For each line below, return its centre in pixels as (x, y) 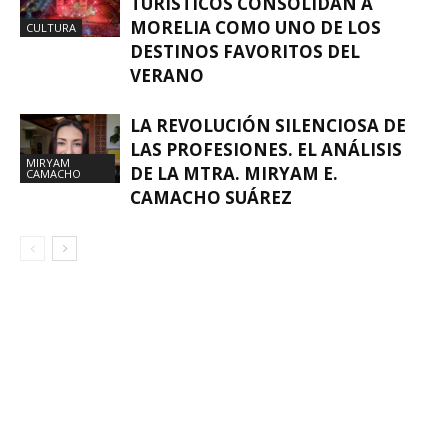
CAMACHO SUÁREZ (211, 197)
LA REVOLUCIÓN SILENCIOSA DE (268, 125)
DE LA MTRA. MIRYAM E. (234, 173)
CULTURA (51, 27)
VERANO (167, 75)
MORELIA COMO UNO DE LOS (255, 27)
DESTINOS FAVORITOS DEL (245, 51)
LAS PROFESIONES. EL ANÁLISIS (266, 149)
